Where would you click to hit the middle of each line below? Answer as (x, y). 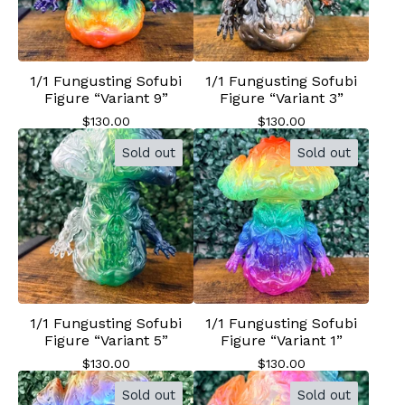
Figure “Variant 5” (106, 340)
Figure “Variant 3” (281, 98)
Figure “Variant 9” (106, 98)
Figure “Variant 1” (281, 340)
